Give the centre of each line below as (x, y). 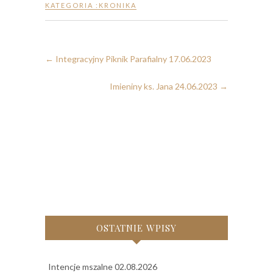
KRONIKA (118, 5)
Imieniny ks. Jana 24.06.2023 (165, 87)
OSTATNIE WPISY (136, 228)
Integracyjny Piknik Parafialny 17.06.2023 (133, 59)
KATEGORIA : (72, 5)
